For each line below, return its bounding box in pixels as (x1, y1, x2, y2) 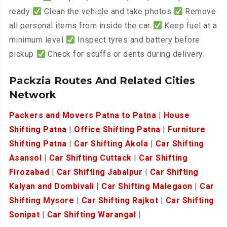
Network (9, 89, 56, 101)
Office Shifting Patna (74, 125, 161, 135)
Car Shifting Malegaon (101, 181, 193, 192)
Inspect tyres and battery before (75, 35, 200, 45)
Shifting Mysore (9, 196, 74, 206)
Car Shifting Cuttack (49, 153, 132, 163)
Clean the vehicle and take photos (42, 7, 174, 17)
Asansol (9, 153, 42, 163)
